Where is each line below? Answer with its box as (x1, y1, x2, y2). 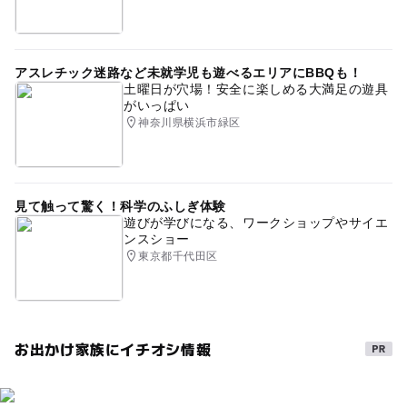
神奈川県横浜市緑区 (138, 115, 241, 129)
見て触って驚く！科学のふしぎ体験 (14, 198, 226, 213)
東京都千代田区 (138, 249, 218, 263)
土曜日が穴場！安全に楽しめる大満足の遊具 (123, 81, 389, 96)
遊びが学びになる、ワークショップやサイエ (123, 214, 389, 230)
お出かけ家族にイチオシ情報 (14, 337, 212, 360)
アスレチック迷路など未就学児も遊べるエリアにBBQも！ (14, 65, 362, 80)
